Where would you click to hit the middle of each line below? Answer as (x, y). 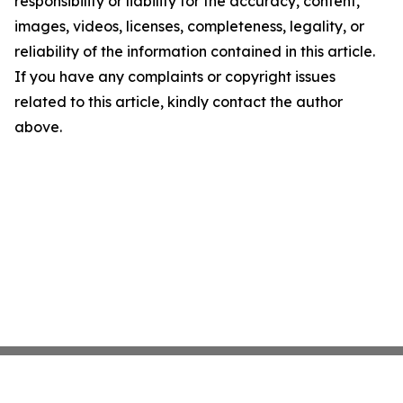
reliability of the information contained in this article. (195, 51)
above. (38, 127)
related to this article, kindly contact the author (179, 102)
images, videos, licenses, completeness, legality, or (189, 26)
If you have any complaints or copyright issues (175, 76)
